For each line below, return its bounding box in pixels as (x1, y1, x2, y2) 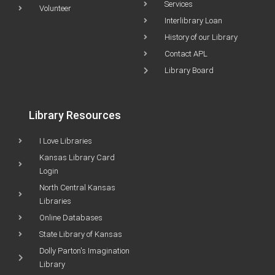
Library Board (165, 65, 214, 75)
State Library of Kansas (39, 229, 122, 239)
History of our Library (165, 32, 238, 42)
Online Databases (39, 212, 103, 222)
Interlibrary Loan (165, 15, 222, 25)
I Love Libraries (39, 136, 92, 145)
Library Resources (29, 108, 121, 122)
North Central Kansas (39, 182, 115, 192)
